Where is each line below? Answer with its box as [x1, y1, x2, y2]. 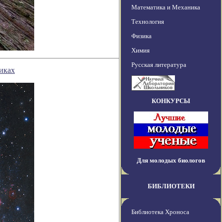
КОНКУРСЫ [152, 97, 190, 105]
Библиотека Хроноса [131, 208, 189, 216]
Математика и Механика [131, 3, 200, 11]
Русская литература [131, 61, 186, 69]
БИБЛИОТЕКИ [147, 182, 195, 190]
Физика [131, 32, 152, 40]
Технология [131, 18, 164, 26]
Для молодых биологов [137, 157, 205, 165]
